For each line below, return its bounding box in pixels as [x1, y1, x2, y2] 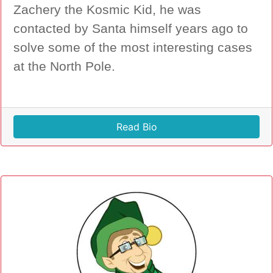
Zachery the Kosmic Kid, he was [13, 2, 201, 18]
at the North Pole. [13, 59, 115, 74]
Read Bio [116, 121, 157, 133]
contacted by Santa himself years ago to [13, 21, 248, 37]
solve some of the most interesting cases [13, 40, 252, 55]
